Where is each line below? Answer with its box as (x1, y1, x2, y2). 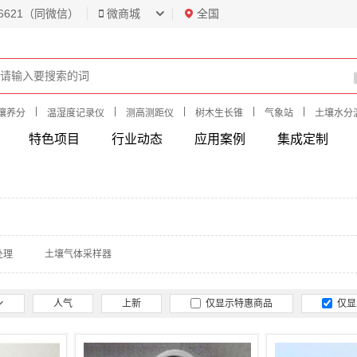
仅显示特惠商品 (201, 298, 273, 309)
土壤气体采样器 (45, 249, 112, 260)
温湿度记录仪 (47, 108, 104, 119)
